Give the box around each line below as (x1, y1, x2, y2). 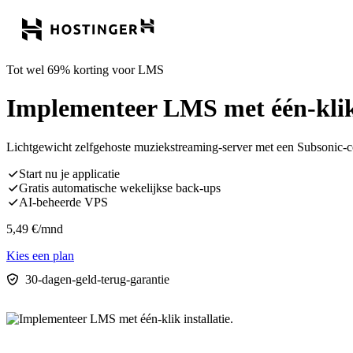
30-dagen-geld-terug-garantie (25, 272, 169, 286)
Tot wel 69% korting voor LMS (6, 63, 164, 76)
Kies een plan (6, 248, 74, 262)
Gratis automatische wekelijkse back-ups (19, 180, 221, 195)
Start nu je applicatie (19, 166, 120, 180)
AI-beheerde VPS (19, 195, 108, 209)
